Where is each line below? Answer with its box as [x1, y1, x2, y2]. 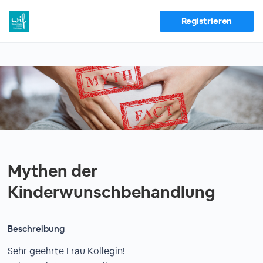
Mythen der [8, 160, 98, 181]
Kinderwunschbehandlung [8, 181, 216, 203]
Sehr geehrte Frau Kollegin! [8, 245, 126, 257]
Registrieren [181, 15, 232, 26]
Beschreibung [8, 223, 65, 234]
